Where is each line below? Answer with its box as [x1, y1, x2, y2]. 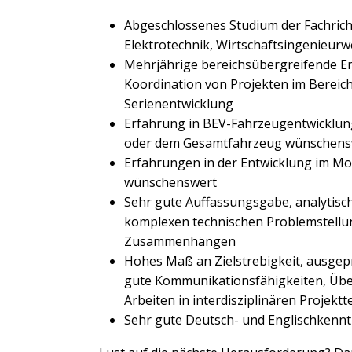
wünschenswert [124, 173, 217, 191]
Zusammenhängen [124, 232, 236, 250]
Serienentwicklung [124, 94, 233, 112]
